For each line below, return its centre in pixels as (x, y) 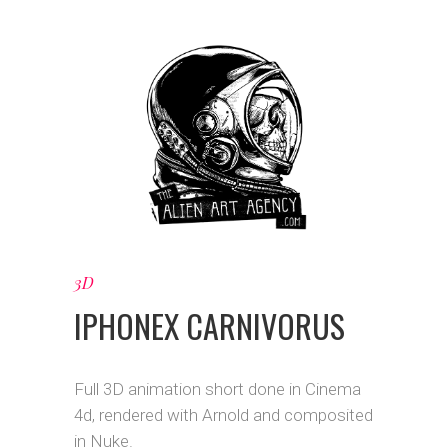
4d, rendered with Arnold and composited (223, 415)
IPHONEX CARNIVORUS (209, 325)
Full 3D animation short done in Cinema (217, 389)
